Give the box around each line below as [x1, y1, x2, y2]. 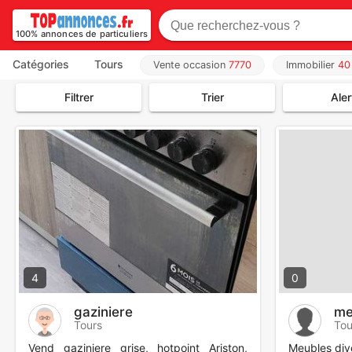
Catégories [13, 57, 69, 71]
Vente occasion [153, 59, 229, 71]
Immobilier [286, 59, 338, 71]
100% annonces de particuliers [16, 28, 148, 39]
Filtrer [64, 90, 93, 104]
